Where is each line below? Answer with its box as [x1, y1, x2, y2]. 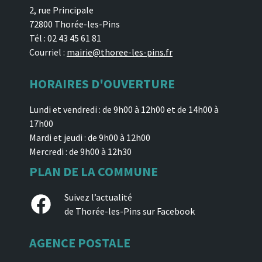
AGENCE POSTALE [29, 235, 130, 251]
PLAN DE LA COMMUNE [29, 163, 158, 180]
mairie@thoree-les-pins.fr [67, 46, 173, 58]
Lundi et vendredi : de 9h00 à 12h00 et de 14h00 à [29, 104, 219, 116]
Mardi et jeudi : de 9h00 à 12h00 [29, 132, 150, 144]
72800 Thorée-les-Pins [29, 18, 120, 30]
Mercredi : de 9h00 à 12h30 [29, 146, 132, 158]
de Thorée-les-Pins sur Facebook [64, 205, 195, 218]
